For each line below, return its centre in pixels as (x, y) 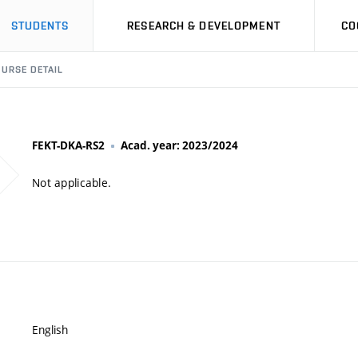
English (50, 330)
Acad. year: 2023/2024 (179, 145)
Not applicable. (72, 183)
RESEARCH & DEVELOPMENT (204, 26)
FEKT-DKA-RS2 (68, 145)
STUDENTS (40, 26)
